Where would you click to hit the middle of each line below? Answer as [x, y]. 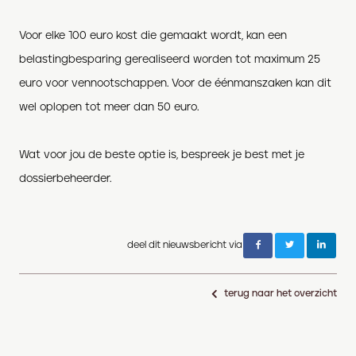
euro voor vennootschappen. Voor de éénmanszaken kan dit [175, 83]
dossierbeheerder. [65, 178]
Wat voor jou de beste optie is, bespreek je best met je [162, 155]
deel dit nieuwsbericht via [184, 245]
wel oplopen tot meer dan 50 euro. [109, 107]
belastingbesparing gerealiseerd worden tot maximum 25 [170, 59]
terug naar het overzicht [281, 293]
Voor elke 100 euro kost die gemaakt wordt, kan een [153, 35]
